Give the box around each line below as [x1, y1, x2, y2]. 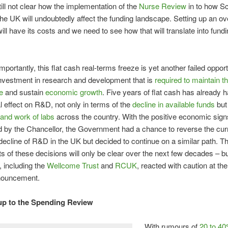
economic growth [45, 86, 102, 97]
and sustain [3, 86, 45, 97]
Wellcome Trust [46, 159, 101, 170]
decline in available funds [130, 98, 215, 109]
